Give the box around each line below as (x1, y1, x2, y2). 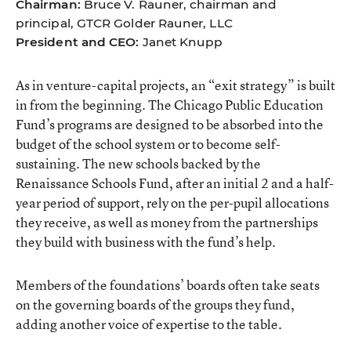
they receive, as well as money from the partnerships (16, 212, 318, 231)
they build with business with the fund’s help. (16, 232, 276, 251)
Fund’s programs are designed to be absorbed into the (16, 114, 324, 133)
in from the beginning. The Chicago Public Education (16, 95, 324, 114)
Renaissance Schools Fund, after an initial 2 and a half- (16, 173, 334, 192)
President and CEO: (16, 34, 139, 49)
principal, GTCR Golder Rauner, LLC (16, 15, 233, 31)
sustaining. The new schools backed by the (16, 154, 261, 172)
